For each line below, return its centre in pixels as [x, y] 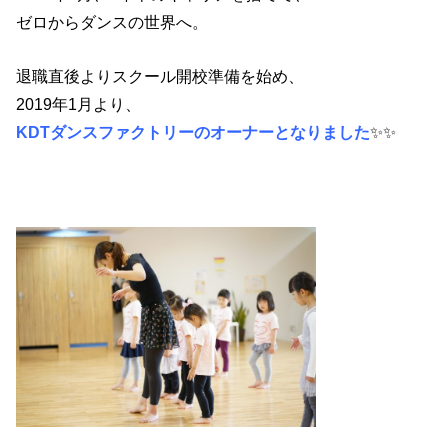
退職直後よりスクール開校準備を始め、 [160, 76]
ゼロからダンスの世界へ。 [112, 21]
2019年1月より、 [79, 104]
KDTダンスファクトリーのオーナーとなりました [193, 132]
